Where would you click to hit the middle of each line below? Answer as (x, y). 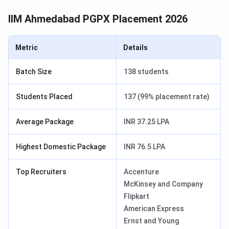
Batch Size (34, 72)
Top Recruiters (41, 172)
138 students (146, 72)
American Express (154, 209)
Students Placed (44, 97)
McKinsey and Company (163, 184)
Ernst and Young (151, 221)
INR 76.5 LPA (144, 147)
